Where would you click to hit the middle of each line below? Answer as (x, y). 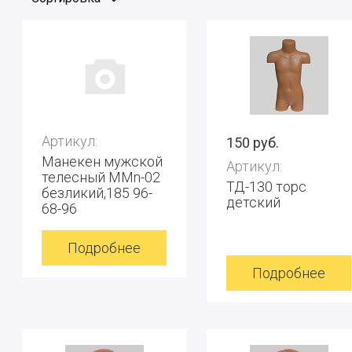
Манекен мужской (102, 161)
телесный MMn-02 (101, 177)
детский (253, 202)
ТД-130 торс (266, 187)
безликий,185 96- (97, 193)
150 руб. (253, 143)
